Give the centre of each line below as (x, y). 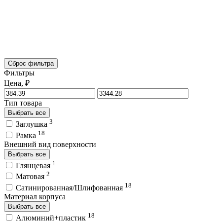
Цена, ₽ (17, 83)
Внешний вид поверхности (50, 144)
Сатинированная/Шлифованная (70, 187)
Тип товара (23, 103)
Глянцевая (34, 165)
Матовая (31, 177)
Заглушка (33, 124)
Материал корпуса (35, 196)
